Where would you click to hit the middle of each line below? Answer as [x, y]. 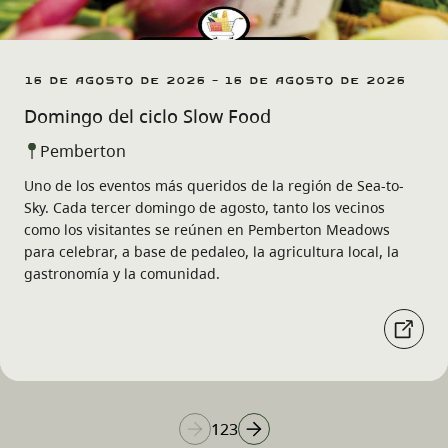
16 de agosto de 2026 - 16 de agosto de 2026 [215, 80]
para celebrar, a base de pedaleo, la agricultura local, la [211, 252]
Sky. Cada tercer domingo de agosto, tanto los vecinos [204, 208]
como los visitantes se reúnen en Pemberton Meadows [207, 230]
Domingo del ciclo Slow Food [147, 116]
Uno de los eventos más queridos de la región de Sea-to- [214, 186]
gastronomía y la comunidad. [122, 274]
